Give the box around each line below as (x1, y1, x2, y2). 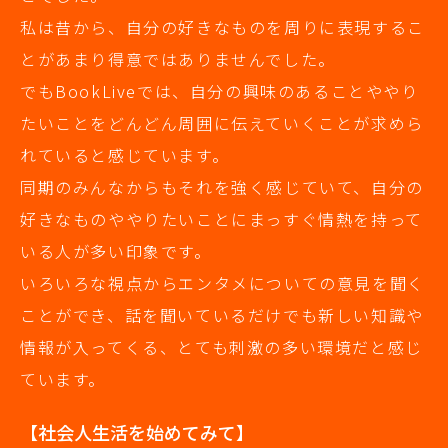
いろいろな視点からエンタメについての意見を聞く (20, 271, 425, 296)
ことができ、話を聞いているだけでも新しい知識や (20, 303, 424, 328)
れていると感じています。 (20, 143, 230, 168)
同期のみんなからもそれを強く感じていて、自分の (20, 175, 424, 200)
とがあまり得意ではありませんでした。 (20, 47, 336, 72)
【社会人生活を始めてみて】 (20, 419, 254, 446)
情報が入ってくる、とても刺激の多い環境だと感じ (20, 335, 423, 360)
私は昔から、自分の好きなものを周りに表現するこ (20, 15, 425, 40)
